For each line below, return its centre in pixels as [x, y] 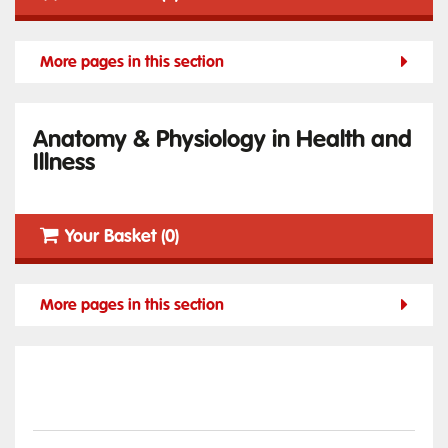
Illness [64, 162]
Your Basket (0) [122, 236]
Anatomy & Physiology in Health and [222, 139]
